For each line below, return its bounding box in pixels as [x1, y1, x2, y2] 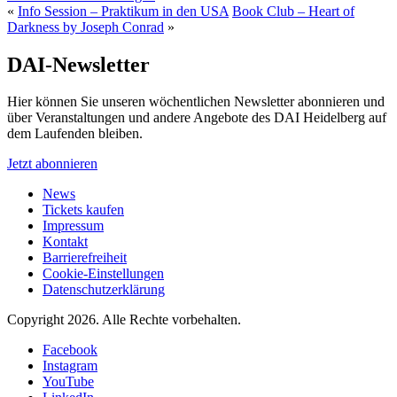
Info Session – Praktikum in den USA [18, 3, 229, 19]
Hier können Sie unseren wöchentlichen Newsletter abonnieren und [7, 94, 385, 110]
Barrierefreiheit [43, 250, 127, 266]
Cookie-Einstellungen [43, 266, 164, 282]
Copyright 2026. [7, 312, 99, 328]
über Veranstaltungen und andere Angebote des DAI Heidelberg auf [7, 110, 386, 126]
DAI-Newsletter [7, 52, 150, 76]
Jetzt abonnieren [7, 156, 97, 172]
